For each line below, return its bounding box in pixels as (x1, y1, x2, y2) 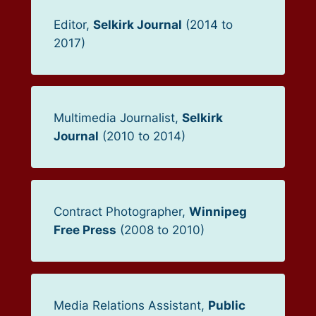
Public (207, 298, 245, 313)
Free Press (53, 223, 116, 238)
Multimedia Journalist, (53, 111, 182, 126)
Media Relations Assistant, (53, 298, 208, 313)
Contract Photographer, (53, 205, 189, 219)
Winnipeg (188, 205, 247, 219)
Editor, (53, 17, 93, 32)
